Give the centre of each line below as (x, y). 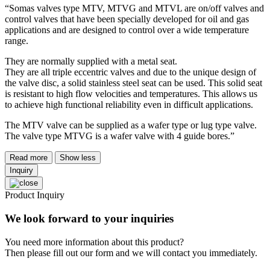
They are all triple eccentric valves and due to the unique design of (130, 72)
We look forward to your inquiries (89, 218)
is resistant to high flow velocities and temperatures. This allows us (131, 94)
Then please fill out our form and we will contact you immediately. (131, 253)
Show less (78, 158)
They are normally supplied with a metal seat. (91, 61)
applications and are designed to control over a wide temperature (127, 30)
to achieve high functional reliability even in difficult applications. (129, 105)
